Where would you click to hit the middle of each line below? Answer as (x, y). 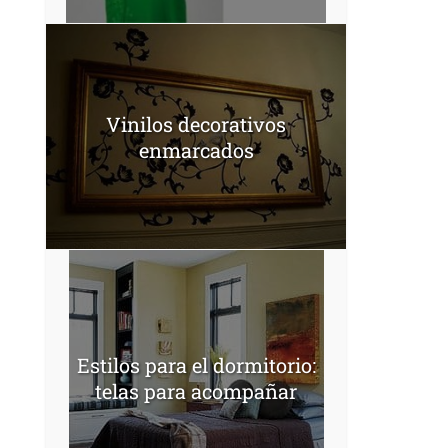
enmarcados (196, 149)
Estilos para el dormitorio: (196, 364)
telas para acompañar (196, 390)
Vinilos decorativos (196, 123)
